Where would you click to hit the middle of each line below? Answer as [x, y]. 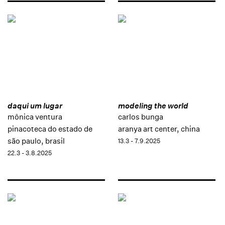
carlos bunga [140, 117]
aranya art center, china [159, 129]
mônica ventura [35, 117]
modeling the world [153, 106]
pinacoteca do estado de [50, 129]
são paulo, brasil [36, 141]
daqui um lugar [35, 106]
